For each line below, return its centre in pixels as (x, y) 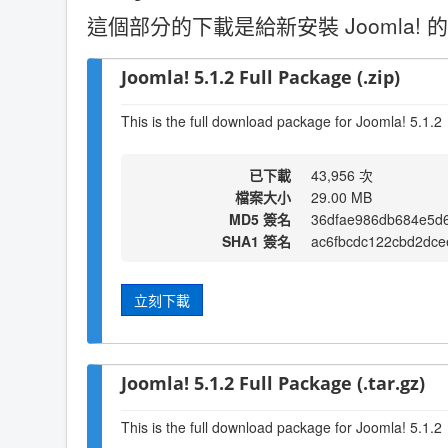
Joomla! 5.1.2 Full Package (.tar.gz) (273, 383)
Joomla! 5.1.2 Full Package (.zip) (260, 77)
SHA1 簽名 (256, 241)
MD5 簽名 (260, 219)
